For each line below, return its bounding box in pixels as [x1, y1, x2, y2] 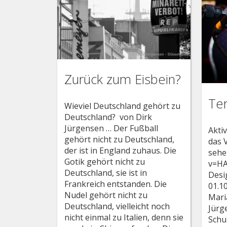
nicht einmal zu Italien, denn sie [64, 211, 183, 223]
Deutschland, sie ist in [64, 167, 147, 178]
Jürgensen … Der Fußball [64, 122, 158, 134]
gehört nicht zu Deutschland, [64, 133, 174, 145]
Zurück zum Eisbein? [64, 70, 181, 89]
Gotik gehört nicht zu [64, 156, 145, 167]
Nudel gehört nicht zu [64, 189, 147, 201]
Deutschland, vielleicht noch [64, 200, 170, 212]
